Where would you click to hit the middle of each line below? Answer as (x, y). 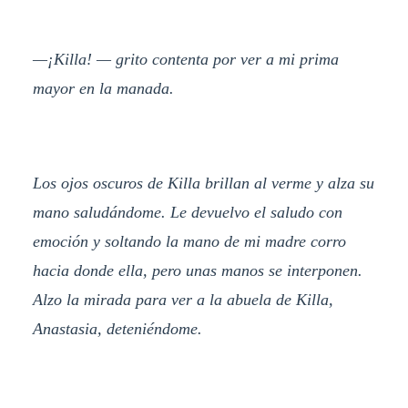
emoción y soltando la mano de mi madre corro (189, 241)
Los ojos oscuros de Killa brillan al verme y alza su (203, 183)
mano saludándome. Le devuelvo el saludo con (187, 212)
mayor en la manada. (103, 89)
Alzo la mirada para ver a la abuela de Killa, (183, 299)
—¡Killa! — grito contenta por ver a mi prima (185, 60)
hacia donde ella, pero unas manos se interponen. (197, 270)
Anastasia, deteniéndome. (117, 328)
